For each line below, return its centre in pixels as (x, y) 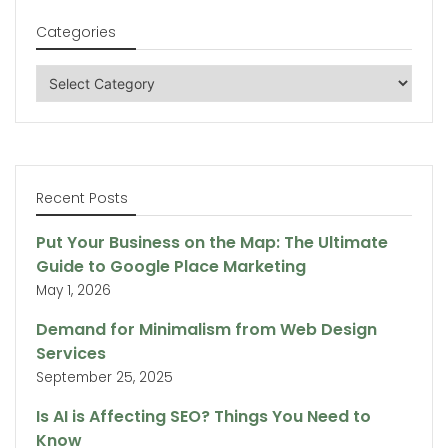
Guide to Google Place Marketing (171, 266)
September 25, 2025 (104, 377)
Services (71, 353)
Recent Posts (82, 198)
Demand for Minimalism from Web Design (206, 329)
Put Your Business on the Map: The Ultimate (212, 242)
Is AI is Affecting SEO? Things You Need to (203, 416)
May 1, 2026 (73, 290)
